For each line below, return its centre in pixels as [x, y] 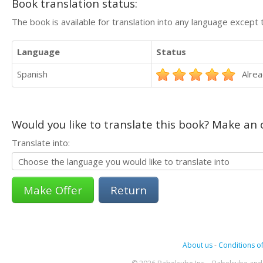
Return [129, 190]
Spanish [32, 74]
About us [197, 245]
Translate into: [41, 142]
